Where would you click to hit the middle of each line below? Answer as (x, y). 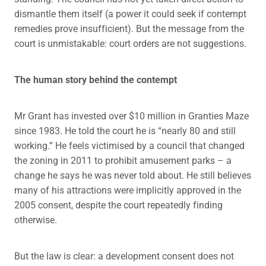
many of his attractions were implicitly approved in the (128, 190)
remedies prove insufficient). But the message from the (129, 28)
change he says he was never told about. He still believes (133, 175)
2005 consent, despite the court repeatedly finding (118, 205)
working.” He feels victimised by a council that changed (129, 145)
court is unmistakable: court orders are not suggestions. (130, 43)
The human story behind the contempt (96, 80)
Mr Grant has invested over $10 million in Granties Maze (132, 116)
